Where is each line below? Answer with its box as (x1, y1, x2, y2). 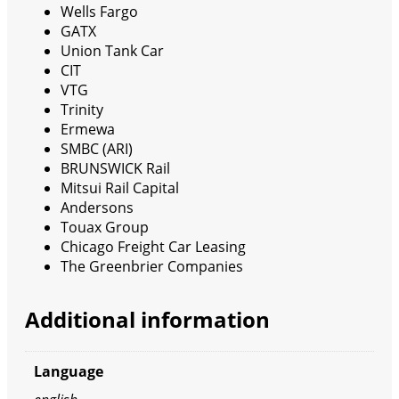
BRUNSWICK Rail (61, 158, 170, 178)
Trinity (61, 99, 103, 119)
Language (34, 362, 103, 382)
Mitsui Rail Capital (61, 177, 179, 198)
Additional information (25, 304, 270, 334)
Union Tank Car (61, 40, 164, 61)
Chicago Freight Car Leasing (61, 236, 246, 256)
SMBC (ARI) (61, 138, 133, 159)
